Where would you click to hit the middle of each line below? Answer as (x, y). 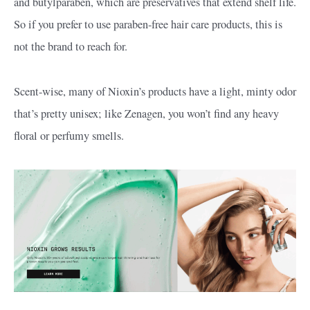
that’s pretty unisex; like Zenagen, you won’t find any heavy (146, 113)
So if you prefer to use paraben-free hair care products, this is (148, 24)
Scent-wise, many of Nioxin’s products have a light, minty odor (155, 91)
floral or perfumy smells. (71, 135)
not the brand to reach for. (71, 46)
